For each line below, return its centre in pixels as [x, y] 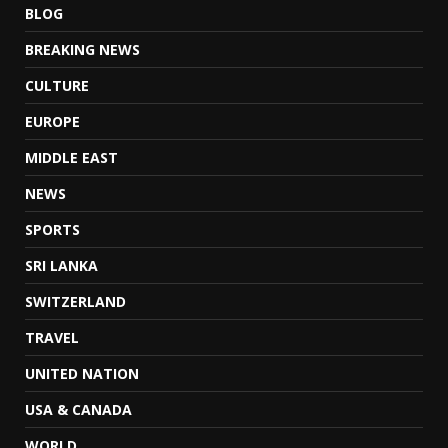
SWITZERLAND [75, 301]
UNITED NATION [82, 373]
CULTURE [57, 85]
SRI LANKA [61, 265]
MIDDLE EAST [71, 157]
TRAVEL [52, 337]
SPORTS [52, 229]
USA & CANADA [78, 409]
